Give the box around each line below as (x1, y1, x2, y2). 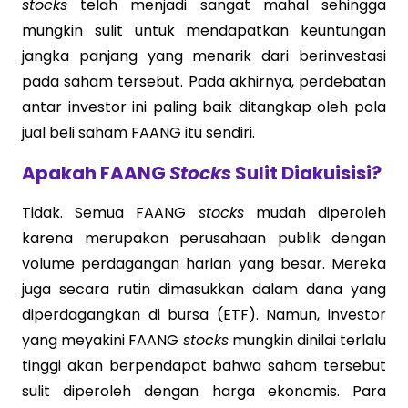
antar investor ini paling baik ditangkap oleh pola (22, 97, 386, 117)
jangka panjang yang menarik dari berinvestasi (22, 46, 386, 66)
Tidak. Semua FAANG (22, 202, 199, 223)
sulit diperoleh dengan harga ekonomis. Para (22, 381, 386, 402)
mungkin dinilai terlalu (228, 330, 386, 351)
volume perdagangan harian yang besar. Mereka (22, 253, 386, 274)
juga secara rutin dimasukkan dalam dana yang (22, 279, 386, 300)
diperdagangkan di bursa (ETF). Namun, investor (22, 304, 386, 325)
